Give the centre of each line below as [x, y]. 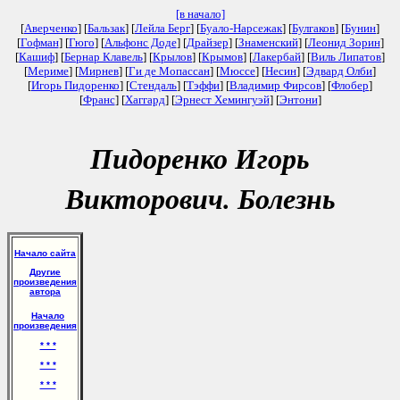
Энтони [298, 100]
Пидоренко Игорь [200, 158]
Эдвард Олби [339, 71]
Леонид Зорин [344, 42]
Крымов [222, 57]
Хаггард [145, 100]
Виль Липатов [346, 57]
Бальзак [106, 28]
